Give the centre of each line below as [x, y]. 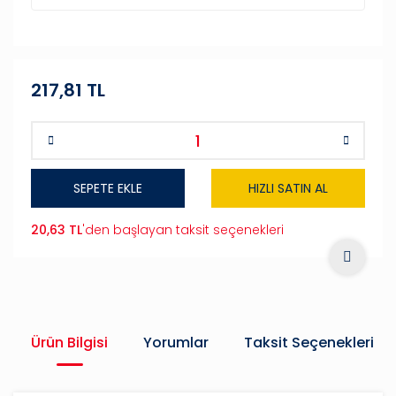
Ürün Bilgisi [69, 343]
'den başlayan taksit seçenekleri [183, 230]
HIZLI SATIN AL [288, 188]
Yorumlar [176, 343]
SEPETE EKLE [108, 188]
